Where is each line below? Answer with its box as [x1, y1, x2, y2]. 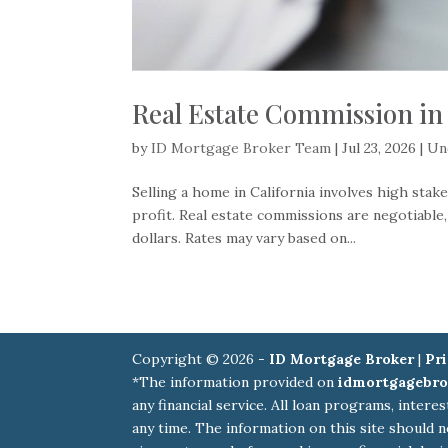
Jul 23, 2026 [342, 139, 416, 158]
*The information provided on [132, 373, 338, 392]
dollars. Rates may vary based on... [132, 229, 356, 248]
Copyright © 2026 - [132, 350, 269, 369]
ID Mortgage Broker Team [151, 139, 331, 158]
